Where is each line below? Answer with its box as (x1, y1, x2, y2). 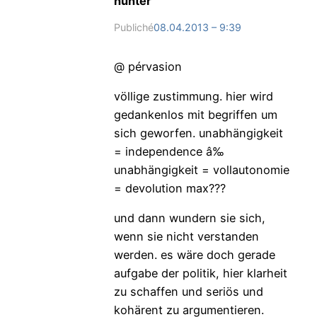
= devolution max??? (113, 180, 226, 195)
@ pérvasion (113, 59, 182, 74)
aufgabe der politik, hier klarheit (113, 266, 287, 281)
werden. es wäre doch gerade (113, 248, 275, 263)
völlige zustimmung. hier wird (113, 88, 273, 103)
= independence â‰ (113, 144, 228, 158)
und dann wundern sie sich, (113, 211, 265, 226)
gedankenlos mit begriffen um (113, 107, 277, 122)
